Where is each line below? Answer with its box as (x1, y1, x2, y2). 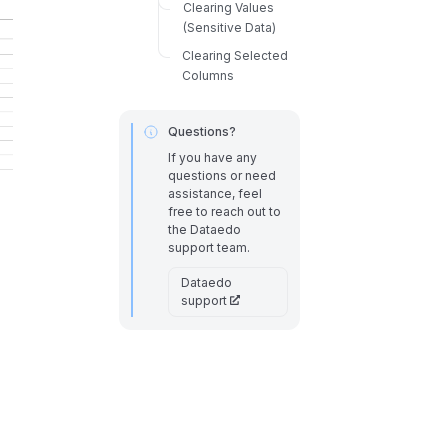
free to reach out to (167, 203, 281, 219)
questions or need (167, 167, 276, 183)
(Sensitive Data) (182, 19, 276, 35)
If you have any (167, 149, 257, 165)
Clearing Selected (181, 47, 288, 63)
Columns (181, 67, 234, 83)
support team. (167, 239, 250, 255)
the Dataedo (167, 221, 241, 237)
